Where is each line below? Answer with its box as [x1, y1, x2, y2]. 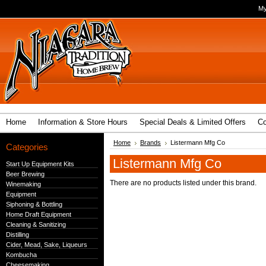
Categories [6, 142, 48, 152]
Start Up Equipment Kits [6, 160, 74, 167]
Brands [140, 139, 161, 146]
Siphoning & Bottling [6, 201, 62, 208]
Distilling [6, 231, 29, 238]
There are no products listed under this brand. [110, 179, 256, 187]
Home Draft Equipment [6, 211, 71, 218]
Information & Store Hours [38, 118, 128, 126]
